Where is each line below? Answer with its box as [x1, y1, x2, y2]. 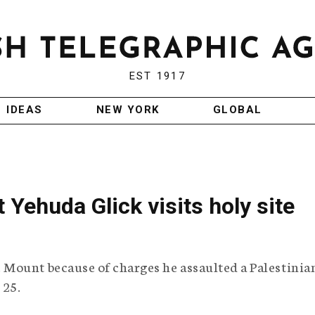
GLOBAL [212, 103, 262, 117]
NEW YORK [96, 103, 160, 117]
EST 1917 [129, 70, 186, 83]
